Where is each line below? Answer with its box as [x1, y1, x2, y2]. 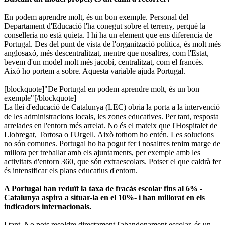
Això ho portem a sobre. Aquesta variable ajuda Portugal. [4, 66, 185, 75]
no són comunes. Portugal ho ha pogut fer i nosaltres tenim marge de [4, 139, 220, 148]
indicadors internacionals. [4, 202, 91, 211]
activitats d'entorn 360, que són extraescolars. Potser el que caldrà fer [4, 157, 221, 166]
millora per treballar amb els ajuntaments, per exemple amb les [4, 148, 200, 157]
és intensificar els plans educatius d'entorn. [4, 166, 138, 175]
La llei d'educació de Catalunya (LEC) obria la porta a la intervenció [4, 102, 220, 111]
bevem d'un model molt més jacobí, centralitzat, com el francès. [4, 57, 204, 66]
